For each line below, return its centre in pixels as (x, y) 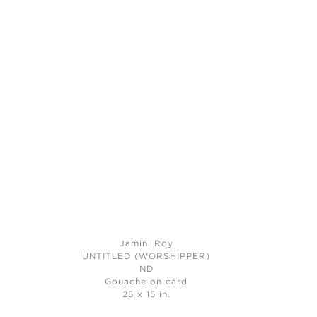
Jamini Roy (146, 243)
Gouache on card (146, 282)
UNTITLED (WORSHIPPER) (146, 256)
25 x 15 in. (146, 294)
